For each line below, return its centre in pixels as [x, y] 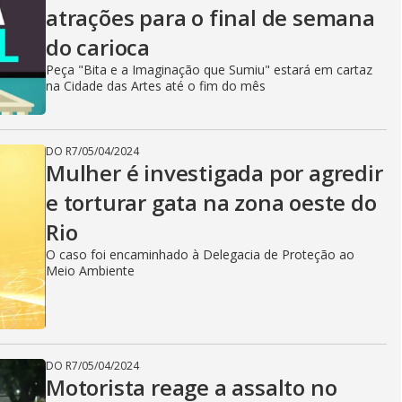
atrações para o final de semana [210, 17]
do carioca [98, 47]
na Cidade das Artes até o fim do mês [156, 86]
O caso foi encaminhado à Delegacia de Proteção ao [200, 254]
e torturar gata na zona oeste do [211, 202]
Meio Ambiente [90, 271]
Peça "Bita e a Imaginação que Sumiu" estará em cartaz [209, 70]
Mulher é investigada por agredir [214, 173]
